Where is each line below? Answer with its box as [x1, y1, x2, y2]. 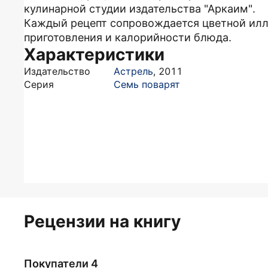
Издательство [24, 65, 90, 77]
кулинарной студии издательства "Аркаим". [24, 2, 255, 15]
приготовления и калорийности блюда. [24, 31, 232, 44]
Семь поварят [114, 78, 180, 90]
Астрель [114, 65, 153, 77]
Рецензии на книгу [24, 211, 181, 232]
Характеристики [24, 44, 165, 65]
